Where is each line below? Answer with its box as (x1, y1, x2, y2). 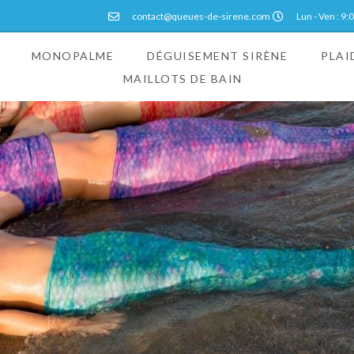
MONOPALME (31, 48, 115, 62)
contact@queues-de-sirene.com (131, 10, 270, 22)
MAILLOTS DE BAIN (122, 71, 243, 85)
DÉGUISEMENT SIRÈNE (147, 48, 288, 62)
